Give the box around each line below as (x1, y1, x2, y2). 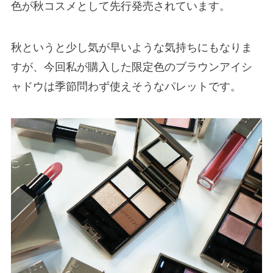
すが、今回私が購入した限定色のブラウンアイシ (10, 61, 252, 73)
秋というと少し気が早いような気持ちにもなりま (10, 41, 252, 54)
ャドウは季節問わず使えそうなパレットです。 (10, 80, 241, 93)
